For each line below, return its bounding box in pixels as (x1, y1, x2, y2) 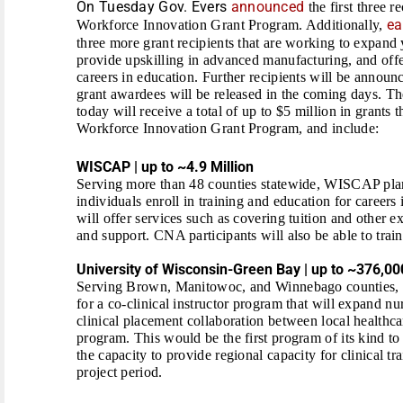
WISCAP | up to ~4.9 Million (76, 157, 254, 175)
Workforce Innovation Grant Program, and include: (76, 120, 383, 136)
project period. (76, 363, 166, 380)
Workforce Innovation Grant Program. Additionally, (76, 16, 387, 32)
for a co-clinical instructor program (76, 295, 282, 311)
